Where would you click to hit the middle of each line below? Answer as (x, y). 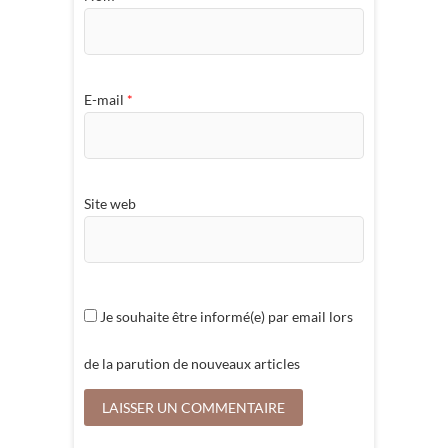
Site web (110, 203)
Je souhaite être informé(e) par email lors (225, 317)
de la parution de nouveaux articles (192, 364)
